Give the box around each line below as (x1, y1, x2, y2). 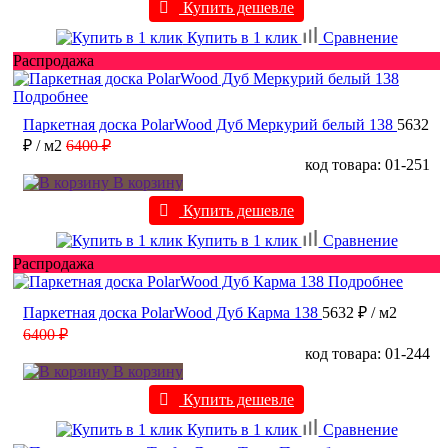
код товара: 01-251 (305, 156, 430, 174)
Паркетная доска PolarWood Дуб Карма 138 (23, 304, 318, 322)
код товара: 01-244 (305, 345, 430, 363)
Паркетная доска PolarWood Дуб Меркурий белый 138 (23, 116, 393, 134)
